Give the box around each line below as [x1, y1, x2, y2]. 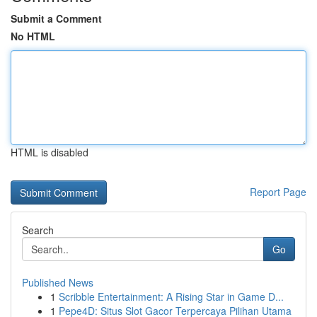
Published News [22, 275, 93, 289]
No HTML [11, 29, 55, 43]
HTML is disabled [11, 145, 88, 159]
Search [22, 223, 54, 237]
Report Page [250, 185, 306, 199]
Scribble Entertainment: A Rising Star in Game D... [59, 289, 284, 304]
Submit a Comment [11, 11, 102, 25]
